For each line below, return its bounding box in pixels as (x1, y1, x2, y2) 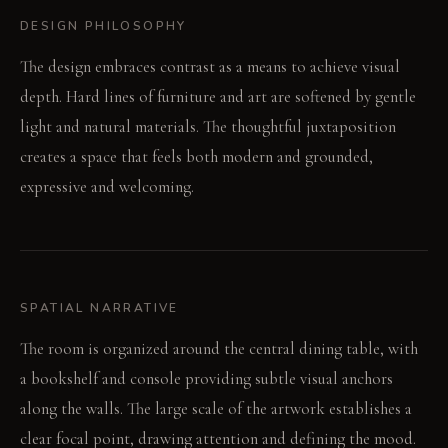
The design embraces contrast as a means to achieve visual (20, 55, 400, 77)
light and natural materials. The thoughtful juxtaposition (20, 115, 396, 137)
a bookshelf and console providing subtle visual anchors (20, 367, 393, 389)
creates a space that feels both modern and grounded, (20, 145, 373, 167)
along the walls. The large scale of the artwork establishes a (20, 397, 412, 419)
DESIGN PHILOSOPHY (20, 17, 187, 34)
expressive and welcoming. (20, 175, 194, 197)
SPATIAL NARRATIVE (20, 299, 179, 316)
